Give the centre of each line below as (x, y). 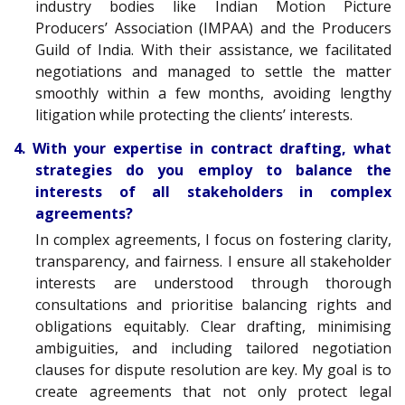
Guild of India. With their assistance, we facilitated (213, 50)
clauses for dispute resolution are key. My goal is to (213, 369)
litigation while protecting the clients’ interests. (194, 115)
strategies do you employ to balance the (213, 170)
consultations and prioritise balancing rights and (213, 304)
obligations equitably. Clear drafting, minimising (213, 326)
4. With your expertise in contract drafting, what (202, 148)
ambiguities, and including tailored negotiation (213, 348)
